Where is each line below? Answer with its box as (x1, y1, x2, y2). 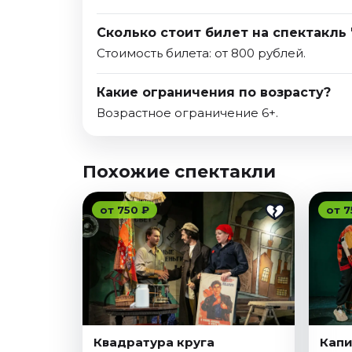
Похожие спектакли (82, 161, 276, 183)
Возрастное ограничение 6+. (97, 105, 278, 121)
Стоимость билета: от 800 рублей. (97, 46, 306, 61)
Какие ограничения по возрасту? (97, 85, 331, 101)
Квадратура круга (93, 335, 214, 350)
